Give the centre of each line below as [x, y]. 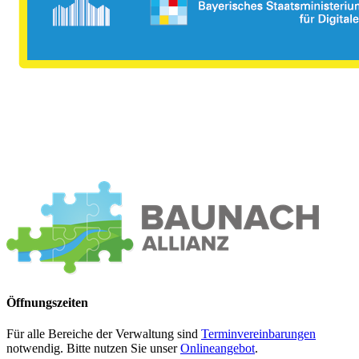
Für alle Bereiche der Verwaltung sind [104, 333]
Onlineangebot [218, 348]
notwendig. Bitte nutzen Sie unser [93, 348]
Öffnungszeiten [47, 302]
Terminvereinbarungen [258, 333]
